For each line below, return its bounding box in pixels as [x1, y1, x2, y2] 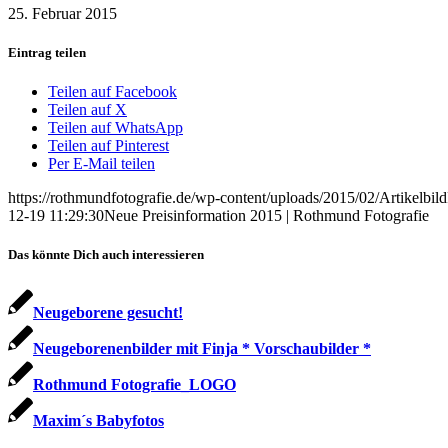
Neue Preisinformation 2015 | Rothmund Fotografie [104, 207, 429, 225]
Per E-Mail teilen [48, 155, 155, 173]
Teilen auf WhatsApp [48, 119, 183, 137]
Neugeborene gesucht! [33, 303, 183, 321]
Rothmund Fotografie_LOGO [33, 375, 236, 393]
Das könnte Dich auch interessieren [8, 247, 204, 263]
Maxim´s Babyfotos [33, 411, 164, 429]
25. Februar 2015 [8, 4, 117, 22]
